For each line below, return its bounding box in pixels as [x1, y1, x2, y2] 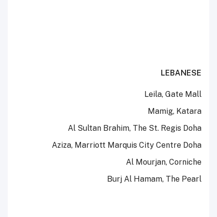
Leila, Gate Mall [144, 90, 201, 99]
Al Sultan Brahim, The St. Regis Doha [68, 124, 201, 133]
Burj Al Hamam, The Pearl [107, 174, 201, 184]
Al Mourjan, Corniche [126, 157, 201, 167]
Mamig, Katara [148, 107, 201, 116]
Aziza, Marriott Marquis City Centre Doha [52, 140, 201, 150]
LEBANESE [161, 68, 201, 78]
